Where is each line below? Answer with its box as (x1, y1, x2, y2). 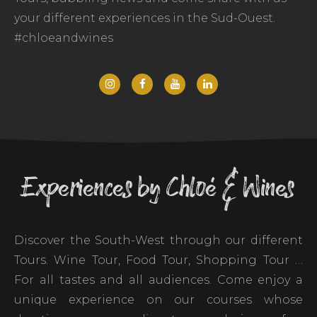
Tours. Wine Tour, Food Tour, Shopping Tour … (14, 253, 303, 267)
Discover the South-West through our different (14, 233, 303, 247)
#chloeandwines (14, 30, 113, 45)
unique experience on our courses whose (14, 292, 303, 306)
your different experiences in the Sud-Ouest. (14, 11, 275, 25)
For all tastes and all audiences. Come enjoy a (14, 272, 303, 287)
